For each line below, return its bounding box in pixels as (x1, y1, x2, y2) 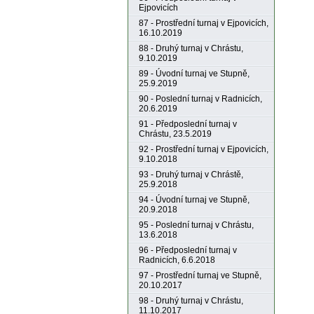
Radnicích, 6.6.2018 (139, 255, 215, 265)
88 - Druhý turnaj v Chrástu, (139, 43, 243, 53)
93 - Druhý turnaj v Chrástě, (139, 170, 243, 179)
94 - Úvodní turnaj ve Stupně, (139, 195, 250, 205)
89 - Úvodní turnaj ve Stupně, (139, 69, 250, 78)
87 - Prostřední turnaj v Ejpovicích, (139, 18, 268, 28)
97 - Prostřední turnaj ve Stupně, (139, 271, 261, 280)
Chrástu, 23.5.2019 (139, 129, 212, 139)
